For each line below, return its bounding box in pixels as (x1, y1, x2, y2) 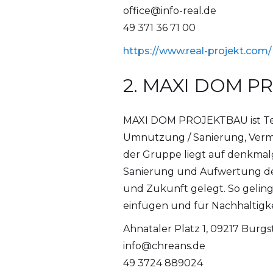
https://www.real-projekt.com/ (122, 45, 272, 57)
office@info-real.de (122, 5, 216, 17)
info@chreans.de (122, 240, 205, 252)
